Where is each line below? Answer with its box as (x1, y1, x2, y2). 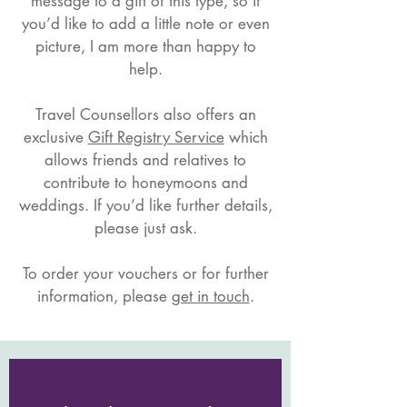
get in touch (171, 286, 250, 306)
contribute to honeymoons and (43, 173, 248, 193)
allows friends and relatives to (45, 150, 246, 170)
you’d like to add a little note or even (21, 14, 270, 34)
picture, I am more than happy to (35, 36, 256, 56)
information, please (36, 286, 172, 306)
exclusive (23, 127, 88, 147)
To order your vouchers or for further (22, 263, 269, 283)
